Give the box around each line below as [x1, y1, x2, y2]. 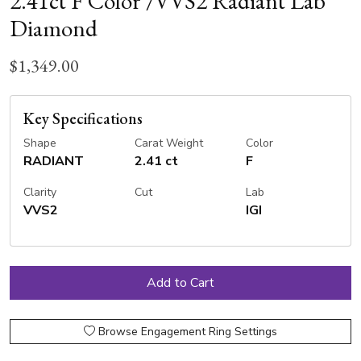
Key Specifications [23, 108, 143, 130]
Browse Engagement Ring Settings [98, 324, 277, 340]
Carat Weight [134, 135, 203, 151]
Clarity [23, 185, 56, 201]
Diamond [10, 13, 98, 44]
